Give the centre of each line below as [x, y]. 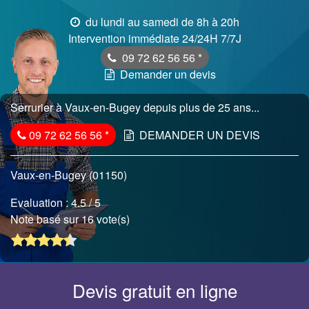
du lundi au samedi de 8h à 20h [161, 22]
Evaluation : [41, 202]
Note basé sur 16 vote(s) [71, 219]
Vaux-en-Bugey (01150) [69, 175]
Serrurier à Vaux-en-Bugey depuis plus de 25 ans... [135, 107]
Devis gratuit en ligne [154, 290]
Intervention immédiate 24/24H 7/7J [154, 38]
